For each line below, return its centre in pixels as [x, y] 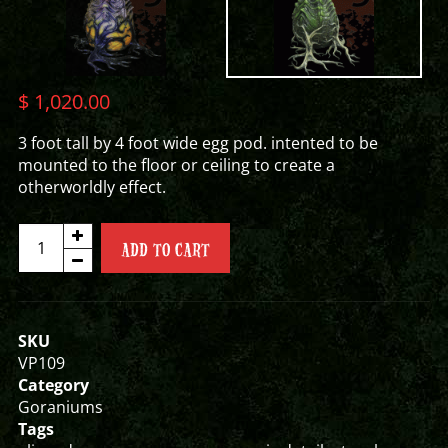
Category [53, 385]
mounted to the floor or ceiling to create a [176, 165]
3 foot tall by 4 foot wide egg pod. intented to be [197, 143]
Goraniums [60, 407]
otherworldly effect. [91, 187]
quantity [48, 277]
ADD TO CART [165, 249]
